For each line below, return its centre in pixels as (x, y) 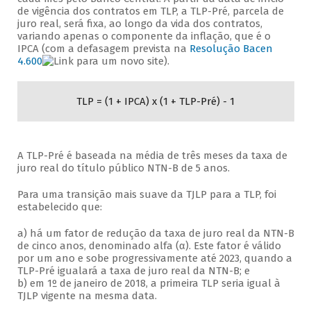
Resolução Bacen (231, 49)
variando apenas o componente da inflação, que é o (144, 36)
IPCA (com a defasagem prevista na (103, 49)
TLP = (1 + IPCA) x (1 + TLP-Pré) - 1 (155, 102)
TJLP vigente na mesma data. (88, 296)
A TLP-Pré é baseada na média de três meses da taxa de (152, 156)
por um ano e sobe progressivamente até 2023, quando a (154, 259)
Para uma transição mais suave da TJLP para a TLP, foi (146, 195)
